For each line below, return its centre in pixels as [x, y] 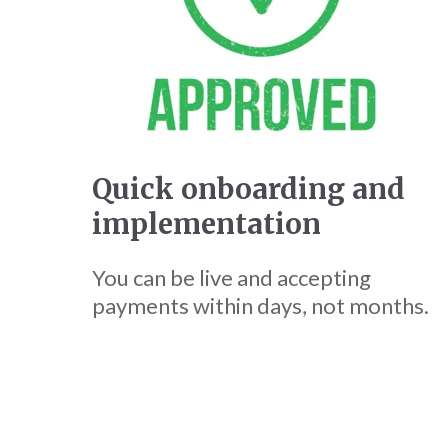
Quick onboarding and [248, 190]
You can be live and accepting [231, 278]
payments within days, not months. [260, 306]
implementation [206, 225]
